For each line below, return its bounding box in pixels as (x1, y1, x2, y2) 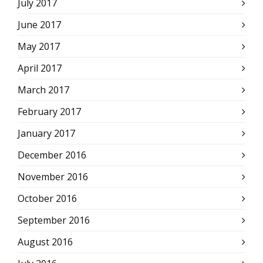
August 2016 (18, 235, 73, 248)
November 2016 (18, 170, 88, 183)
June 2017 (18, 18, 61, 31)
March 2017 (18, 83, 69, 96)
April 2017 (18, 62, 62, 75)
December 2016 (18, 149, 86, 161)
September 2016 (18, 214, 90, 227)
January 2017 (18, 127, 75, 140)
